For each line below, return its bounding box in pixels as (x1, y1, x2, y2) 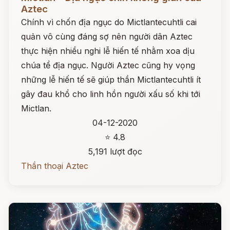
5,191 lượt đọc (88, 146, 142, 157)
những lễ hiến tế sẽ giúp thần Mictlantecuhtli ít (21, 74, 201, 85)
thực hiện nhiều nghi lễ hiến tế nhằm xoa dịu (21, 46, 195, 56)
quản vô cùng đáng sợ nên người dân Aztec (21, 31, 193, 42)
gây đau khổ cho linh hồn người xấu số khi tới (21, 89, 200, 99)
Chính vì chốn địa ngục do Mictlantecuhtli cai (21, 17, 197, 27)
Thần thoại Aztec (21, 161, 88, 171)
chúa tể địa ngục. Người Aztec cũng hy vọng (21, 60, 195, 70)
